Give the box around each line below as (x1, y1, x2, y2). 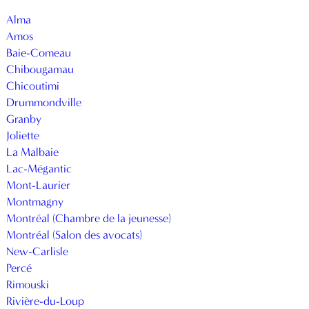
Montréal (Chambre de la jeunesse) (6, 211, 172, 225)
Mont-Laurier (6, 178, 71, 192)
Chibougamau (6, 62, 74, 76)
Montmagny (6, 195, 64, 208)
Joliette (6, 128, 40, 142)
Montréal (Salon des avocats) (6, 228, 143, 241)
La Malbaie (6, 145, 59, 159)
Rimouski (6, 277, 50, 291)
